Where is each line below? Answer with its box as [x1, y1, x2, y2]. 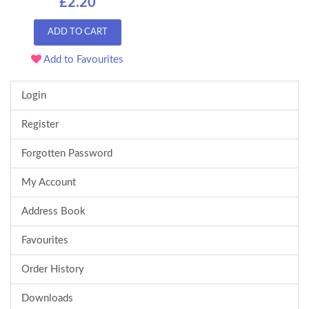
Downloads [21, 292, 73, 303]
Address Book [21, 206, 86, 217]
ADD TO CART [47, 27, 108, 37]
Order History [21, 263, 84, 275]
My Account [21, 177, 76, 188]
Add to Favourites [41, 54, 123, 65]
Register [21, 119, 59, 130]
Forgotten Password [21, 148, 112, 159]
